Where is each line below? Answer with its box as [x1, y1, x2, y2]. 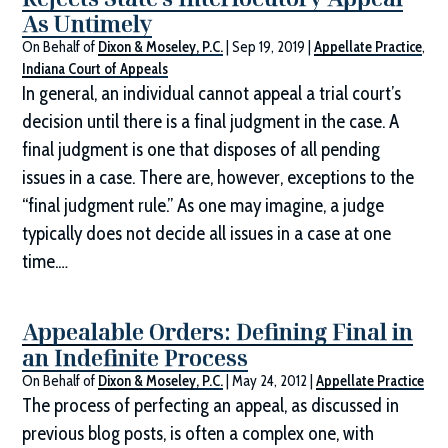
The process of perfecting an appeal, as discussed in [22, 394, 400, 418]
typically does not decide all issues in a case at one [22, 222, 392, 246]
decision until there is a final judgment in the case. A [22, 110, 400, 134]
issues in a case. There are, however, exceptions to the [22, 166, 415, 190]
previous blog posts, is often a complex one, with [22, 422, 375, 446]
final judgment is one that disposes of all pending [22, 138, 381, 162]
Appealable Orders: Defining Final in [22, 316, 414, 347]
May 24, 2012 [232, 372, 308, 391]
